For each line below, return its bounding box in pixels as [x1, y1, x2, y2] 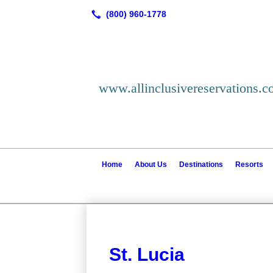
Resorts [235, 160, 263, 169]
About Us [135, 160, 167, 169]
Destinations [179, 160, 223, 169]
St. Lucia [108, 244, 185, 264]
